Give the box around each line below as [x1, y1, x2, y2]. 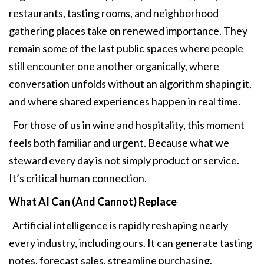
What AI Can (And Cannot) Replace [9, 195, 177, 209]
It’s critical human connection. [9, 171, 147, 185]
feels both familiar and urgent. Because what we [9, 136, 229, 150]
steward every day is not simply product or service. [9, 154, 239, 167]
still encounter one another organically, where [9, 60, 219, 73]
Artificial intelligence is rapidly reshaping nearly [9, 219, 228, 232]
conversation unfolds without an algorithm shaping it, [9, 77, 252, 91]
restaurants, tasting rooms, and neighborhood [9, 6, 219, 20]
